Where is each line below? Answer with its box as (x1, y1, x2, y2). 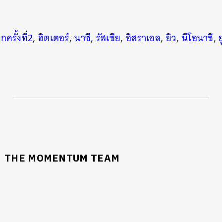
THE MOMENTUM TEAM (4, 151, 120, 167)
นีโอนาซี (181, 30, 214, 47)
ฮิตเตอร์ (38, 30, 69, 47)
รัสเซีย (96, 30, 121, 47)
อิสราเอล (125, 30, 161, 47)
